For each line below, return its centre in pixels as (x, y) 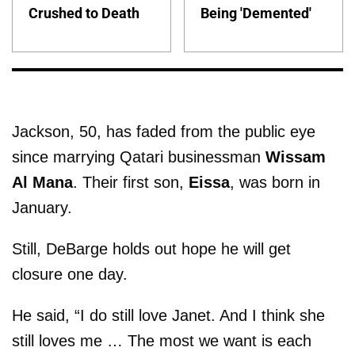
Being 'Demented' (256, 13)
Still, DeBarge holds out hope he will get (151, 249)
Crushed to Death (84, 13)
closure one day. (70, 275)
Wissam (296, 157)
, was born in (275, 183)
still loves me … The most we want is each (162, 341)
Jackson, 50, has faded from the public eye (164, 132)
